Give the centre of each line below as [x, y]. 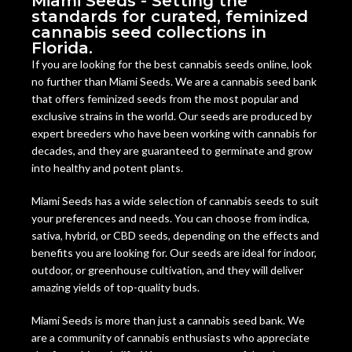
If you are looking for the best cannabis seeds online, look [172, 64]
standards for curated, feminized [170, 17]
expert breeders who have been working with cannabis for [174, 134]
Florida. [62, 48]
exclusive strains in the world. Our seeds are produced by [172, 116]
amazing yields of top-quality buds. [115, 288]
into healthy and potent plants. [107, 168]
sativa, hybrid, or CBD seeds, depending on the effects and [175, 236]
